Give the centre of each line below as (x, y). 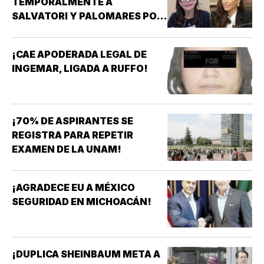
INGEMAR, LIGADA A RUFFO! (80, 68)
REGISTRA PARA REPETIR (72, 135)
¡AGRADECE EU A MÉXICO (73, 187)
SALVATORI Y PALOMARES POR (88, 16)
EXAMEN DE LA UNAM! (67, 149)
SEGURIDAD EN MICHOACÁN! (82, 201)
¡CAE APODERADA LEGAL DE (79, 54)
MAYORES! (39, 44)
